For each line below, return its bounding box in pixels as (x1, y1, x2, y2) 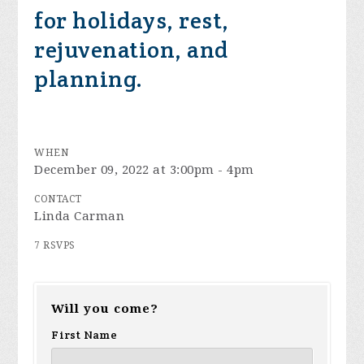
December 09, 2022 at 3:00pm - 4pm (34, 162, 254, 177)
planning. (34, 64, 143, 93)
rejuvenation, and (34, 35, 228, 64)
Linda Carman (34, 209, 125, 223)
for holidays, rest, (34, 6, 229, 35)
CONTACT (34, 193, 82, 205)
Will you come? (51, 301, 159, 316)
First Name (51, 327, 117, 342)
